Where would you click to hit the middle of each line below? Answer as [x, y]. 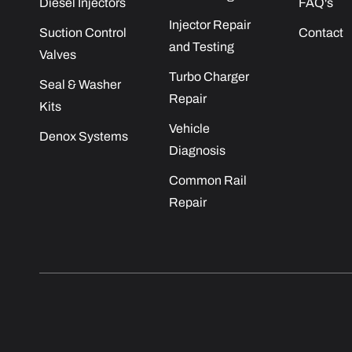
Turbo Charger [209, 77]
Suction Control [83, 33]
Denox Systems [84, 136]
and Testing [201, 47]
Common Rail [207, 180]
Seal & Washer [80, 84]
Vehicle [189, 128]
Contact [321, 33]
